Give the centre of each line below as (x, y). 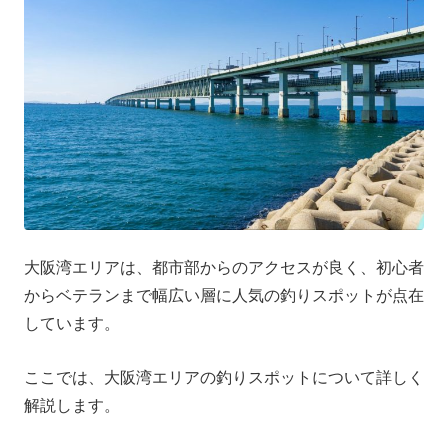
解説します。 (72, 406)
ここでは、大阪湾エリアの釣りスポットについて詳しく (224, 378)
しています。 (72, 324)
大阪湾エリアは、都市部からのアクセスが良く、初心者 (224, 268)
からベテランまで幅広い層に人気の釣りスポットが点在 (224, 296)
